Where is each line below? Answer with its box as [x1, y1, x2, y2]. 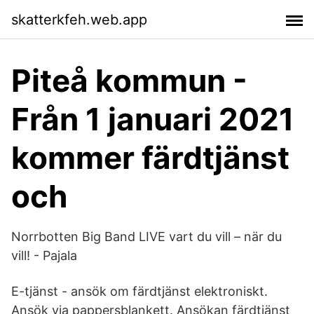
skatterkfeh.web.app [11, 11, 147, 28]
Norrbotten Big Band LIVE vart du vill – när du [11, 229, 282, 244]
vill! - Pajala [11, 248, 77, 263]
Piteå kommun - [11, 62, 247, 100]
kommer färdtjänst [11, 139, 289, 177]
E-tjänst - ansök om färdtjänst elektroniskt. [11, 284, 268, 299]
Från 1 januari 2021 [11, 100, 294, 138]
